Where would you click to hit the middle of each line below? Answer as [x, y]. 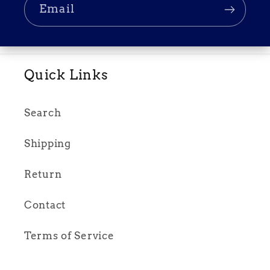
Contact [45, 205]
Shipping [48, 144]
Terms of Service [69, 236]
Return [43, 174]
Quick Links [66, 75]
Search [43, 113]
